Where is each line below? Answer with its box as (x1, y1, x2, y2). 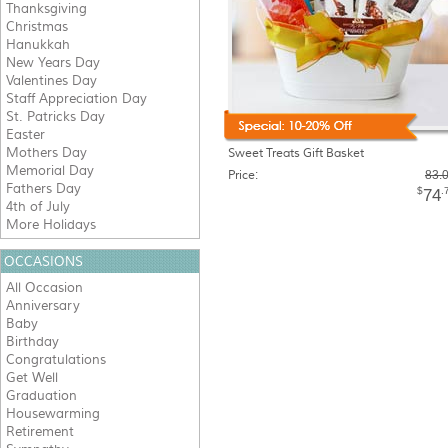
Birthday (6, 334, 59, 349)
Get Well (6, 370, 58, 385)
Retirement (6, 424, 74, 439)
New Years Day (6, 55, 100, 70)
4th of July (6, 199, 70, 214)
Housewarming (6, 406, 100, 421)
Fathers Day (6, 181, 81, 196)
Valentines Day (6, 73, 97, 88)
